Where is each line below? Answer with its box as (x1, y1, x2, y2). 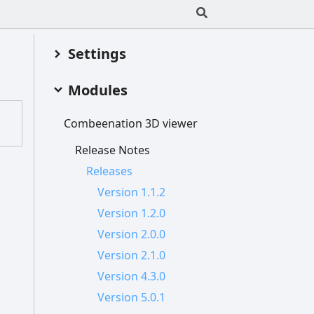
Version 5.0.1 (97, 289, 165, 306)
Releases (86, 163, 132, 179)
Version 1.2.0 (97, 205, 165, 221)
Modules (68, 81, 128, 100)
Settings (68, 43, 126, 63)
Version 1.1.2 (97, 184, 165, 200)
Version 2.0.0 (97, 226, 165, 243)
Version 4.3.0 (97, 268, 165, 285)
